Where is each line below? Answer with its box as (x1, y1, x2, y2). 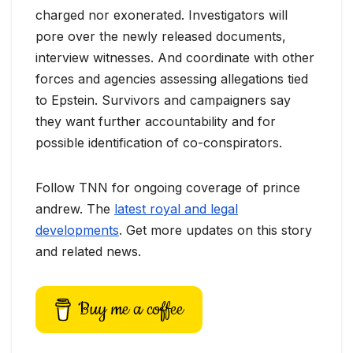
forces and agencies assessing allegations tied (35, 71, 308, 87)
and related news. (35, 243, 141, 260)
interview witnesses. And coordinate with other (35, 50, 314, 66)
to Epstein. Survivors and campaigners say (35, 92, 291, 109)
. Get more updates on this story (119, 222, 312, 239)
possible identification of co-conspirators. (35, 135, 282, 151)
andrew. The (35, 201, 114, 217)
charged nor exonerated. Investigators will (35, 7, 288, 24)
